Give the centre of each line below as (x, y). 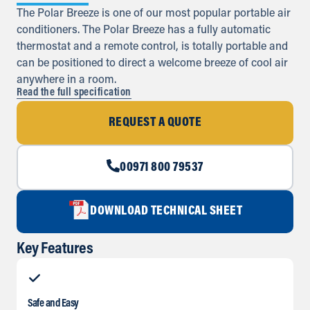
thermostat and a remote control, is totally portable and (152, 47)
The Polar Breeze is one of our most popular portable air (154, 14)
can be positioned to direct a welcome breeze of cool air (152, 64)
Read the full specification (74, 93)
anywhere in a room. (66, 80)
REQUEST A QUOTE (155, 123)
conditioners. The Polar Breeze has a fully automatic (144, 30)
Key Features (55, 249)
